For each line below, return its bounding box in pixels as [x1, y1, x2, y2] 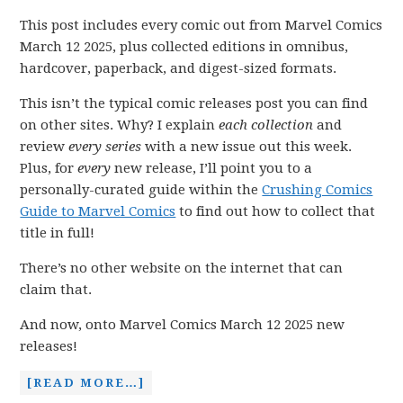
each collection [219, 117, 314, 133]
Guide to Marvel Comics [20, 203, 176, 219]
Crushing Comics [262, 182, 373, 198]
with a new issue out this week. [141, 139, 353, 155]
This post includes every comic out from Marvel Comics [20, 17, 383, 33]
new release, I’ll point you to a [111, 160, 313, 176]
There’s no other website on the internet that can [20, 260, 344, 276]
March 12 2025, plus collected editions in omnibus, [20, 39, 349, 55]
